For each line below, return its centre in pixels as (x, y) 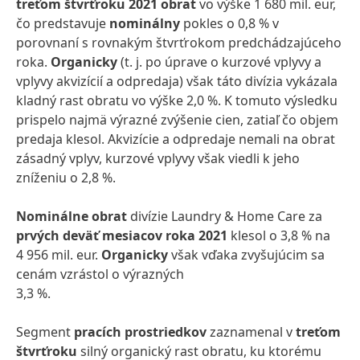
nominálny (145, 23)
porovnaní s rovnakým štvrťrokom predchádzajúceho (179, 43)
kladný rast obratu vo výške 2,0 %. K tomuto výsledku (177, 100)
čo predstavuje (63, 23)
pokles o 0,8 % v (229, 23)
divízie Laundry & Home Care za (225, 216)
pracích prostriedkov (140, 332)
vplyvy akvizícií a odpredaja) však (115, 81)
